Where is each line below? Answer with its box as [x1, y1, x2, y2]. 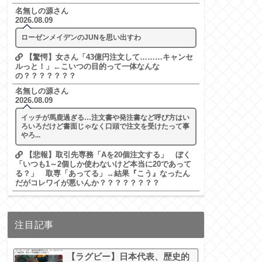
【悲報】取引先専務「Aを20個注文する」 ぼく [22, 150, 191, 160]
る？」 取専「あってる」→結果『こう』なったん [15, 169, 190, 178]
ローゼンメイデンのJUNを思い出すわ [20, 33, 141, 42]
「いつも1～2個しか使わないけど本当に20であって [15, 160, 191, 169]
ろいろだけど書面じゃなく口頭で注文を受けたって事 [20, 122, 189, 131]
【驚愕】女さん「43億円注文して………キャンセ [22, 52, 193, 61]
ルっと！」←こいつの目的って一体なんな [15, 61, 160, 71]
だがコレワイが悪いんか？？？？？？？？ [15, 178, 160, 188]
